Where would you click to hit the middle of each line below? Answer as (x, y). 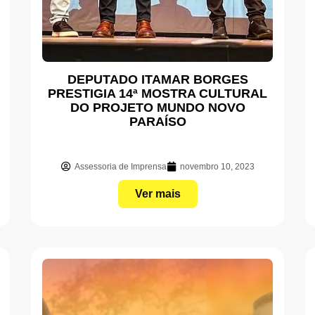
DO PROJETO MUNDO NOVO (157, 107)
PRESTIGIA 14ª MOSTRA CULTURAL (157, 93)
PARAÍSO (157, 121)
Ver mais (157, 193)
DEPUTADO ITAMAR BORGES (157, 79)
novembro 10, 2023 (217, 166)
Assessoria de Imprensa (120, 166)
